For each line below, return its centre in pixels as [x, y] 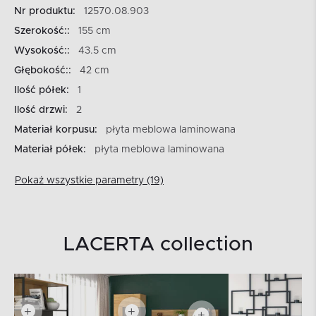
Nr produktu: [45, 11]
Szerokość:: [42, 31]
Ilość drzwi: [41, 110]
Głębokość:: [43, 70]
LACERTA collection [158, 244]
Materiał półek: [50, 149]
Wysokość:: [42, 50]
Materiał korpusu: [56, 129]
